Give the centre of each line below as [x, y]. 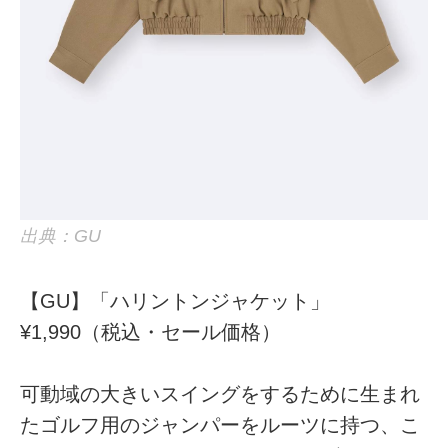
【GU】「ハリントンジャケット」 [175, 300]
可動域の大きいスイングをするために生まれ [220, 394]
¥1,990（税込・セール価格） [151, 331]
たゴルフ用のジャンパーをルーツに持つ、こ [220, 425]
